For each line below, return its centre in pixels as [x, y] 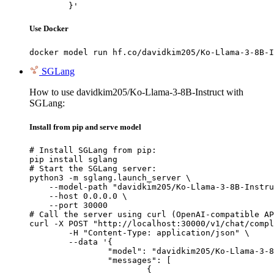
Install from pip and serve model [85, 127]
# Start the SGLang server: [93, 168]
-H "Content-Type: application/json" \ [49, 232]
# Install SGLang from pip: [93, 150]
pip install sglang [73, 159]
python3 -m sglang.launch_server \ [110, 177]
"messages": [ [68, 260]
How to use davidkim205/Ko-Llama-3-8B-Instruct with [136, 92]
